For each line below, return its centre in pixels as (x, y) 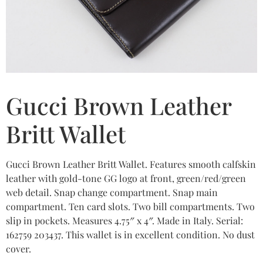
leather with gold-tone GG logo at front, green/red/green (126, 178)
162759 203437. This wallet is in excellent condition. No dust (130, 235)
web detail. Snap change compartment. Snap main (112, 193)
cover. (18, 249)
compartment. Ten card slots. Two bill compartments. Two (130, 207)
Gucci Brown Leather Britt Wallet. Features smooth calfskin (131, 164)
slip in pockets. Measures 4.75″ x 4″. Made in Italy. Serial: (124, 221)
